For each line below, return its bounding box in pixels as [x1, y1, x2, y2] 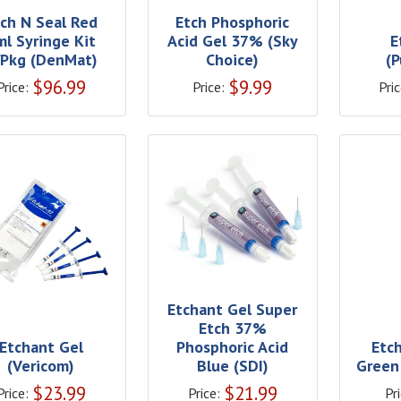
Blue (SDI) [196, 354, 269, 376]
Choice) [206, 48, 260, 70]
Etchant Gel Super [167, 298, 298, 320]
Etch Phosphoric [175, 11, 290, 32]
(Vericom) [7, 354, 75, 376]
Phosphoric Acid [176, 336, 289, 357]
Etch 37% [198, 317, 267, 338]
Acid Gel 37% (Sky [166, 30, 298, 51]
